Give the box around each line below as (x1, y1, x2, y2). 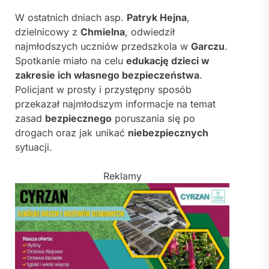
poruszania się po (112, 112, 195, 125)
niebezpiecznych (128, 127, 208, 139)
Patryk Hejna (127, 11, 187, 24)
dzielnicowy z (15, 26, 80, 38)
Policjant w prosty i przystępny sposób (15, 83, 192, 96)
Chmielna (80, 26, 125, 38)
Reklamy (103, 170, 142, 183)
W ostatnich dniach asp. (15, 11, 127, 24)
